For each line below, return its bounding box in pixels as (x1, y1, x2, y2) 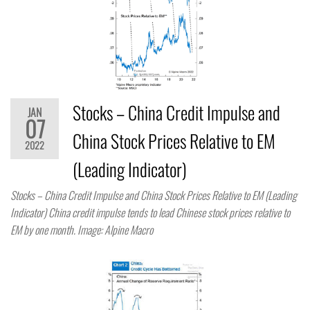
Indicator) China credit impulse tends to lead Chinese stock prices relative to (10, 204, 290, 221)
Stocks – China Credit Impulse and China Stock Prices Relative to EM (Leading (10, 187, 297, 204)
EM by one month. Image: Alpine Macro (10, 221, 153, 239)
